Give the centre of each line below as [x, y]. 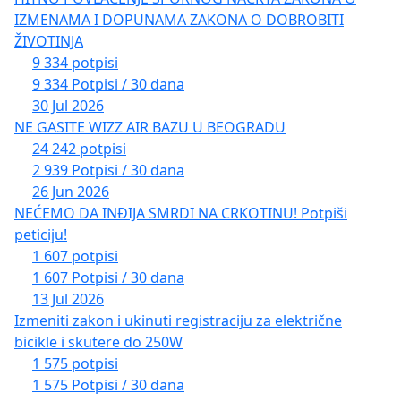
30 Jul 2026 [68, 105]
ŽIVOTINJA [49, 41]
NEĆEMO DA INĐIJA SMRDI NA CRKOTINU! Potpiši [181, 213]
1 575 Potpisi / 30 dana [108, 384]
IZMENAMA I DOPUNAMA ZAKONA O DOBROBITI [179, 19]
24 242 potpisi [79, 148]
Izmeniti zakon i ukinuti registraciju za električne [178, 320]
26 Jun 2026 [71, 191]
